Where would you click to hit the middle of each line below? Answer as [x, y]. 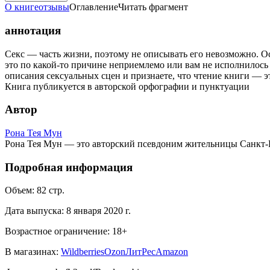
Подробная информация [69, 167]
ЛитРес [140, 252]
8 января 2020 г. [99, 211]
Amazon [172, 252]
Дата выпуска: [34, 211]
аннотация [33, 30]
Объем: [20, 190]
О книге [22, 7]
